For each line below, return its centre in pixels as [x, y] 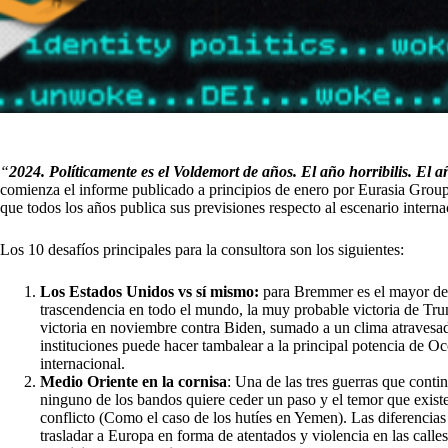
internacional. [82, 363]
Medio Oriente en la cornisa [133, 381]
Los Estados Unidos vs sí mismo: [149, 291]
